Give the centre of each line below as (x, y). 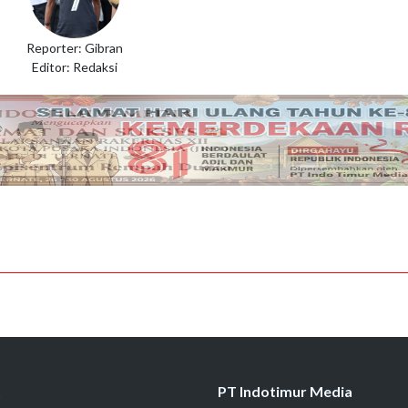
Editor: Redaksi (74, 66)
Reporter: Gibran (74, 47)
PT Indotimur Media (285, 391)
